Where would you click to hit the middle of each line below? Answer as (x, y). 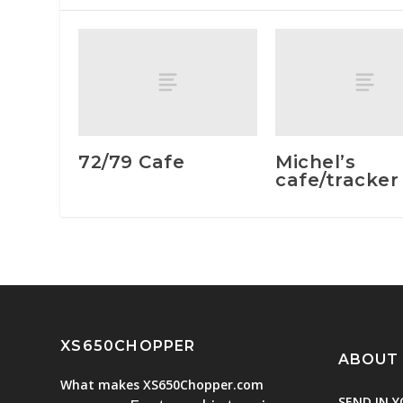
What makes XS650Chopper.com (162, 384)
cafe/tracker (337, 179)
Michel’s (315, 161)
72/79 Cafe (132, 161)
